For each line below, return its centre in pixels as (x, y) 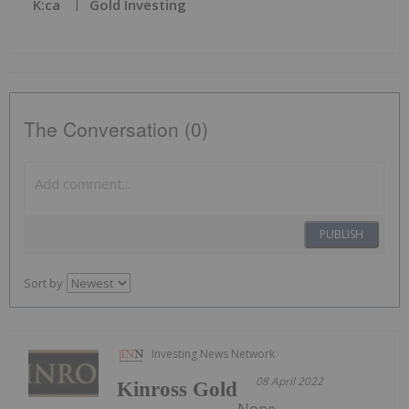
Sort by (43, 283)
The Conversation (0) (116, 129)
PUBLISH (341, 235)
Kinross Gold (178, 390)
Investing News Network (214, 354)
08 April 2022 (290, 382)
